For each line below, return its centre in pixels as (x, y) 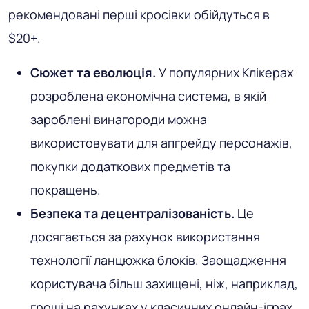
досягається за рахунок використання (145, 237)
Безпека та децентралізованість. (132, 213)
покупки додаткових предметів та (130, 167)
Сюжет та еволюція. (93, 73)
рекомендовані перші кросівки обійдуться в (139, 15)
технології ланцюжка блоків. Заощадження (158, 260)
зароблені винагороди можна (119, 120)
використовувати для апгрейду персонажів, (161, 143)
